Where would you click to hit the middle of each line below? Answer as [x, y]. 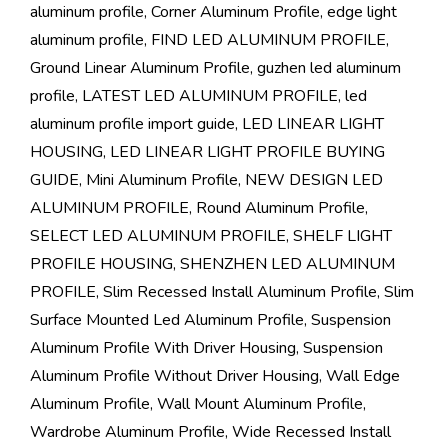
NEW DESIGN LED [314, 180]
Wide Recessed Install [311, 432]
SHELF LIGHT [342, 236]
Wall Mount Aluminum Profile [260, 404]
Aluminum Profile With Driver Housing [163, 348]
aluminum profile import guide [132, 124]
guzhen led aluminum [329, 68]
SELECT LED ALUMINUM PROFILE [158, 236]
